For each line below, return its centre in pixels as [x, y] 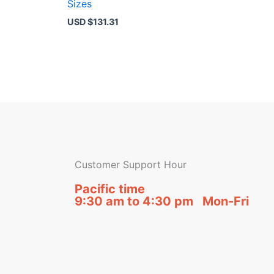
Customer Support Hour [131, 164]
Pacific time [110, 189]
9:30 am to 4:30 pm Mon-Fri [162, 201]
